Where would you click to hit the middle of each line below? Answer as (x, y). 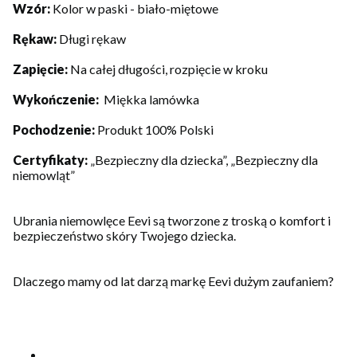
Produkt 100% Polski (155, 130)
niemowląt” (44, 175)
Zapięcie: (41, 69)
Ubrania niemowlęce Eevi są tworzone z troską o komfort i (172, 221)
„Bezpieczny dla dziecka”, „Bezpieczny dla (204, 160)
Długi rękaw (92, 39)
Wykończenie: (58, 100)
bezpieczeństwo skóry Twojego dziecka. (124, 236)
